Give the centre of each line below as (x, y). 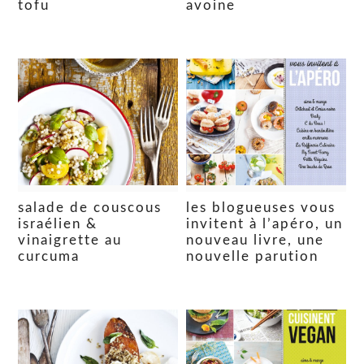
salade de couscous (90, 208)
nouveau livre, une (256, 240)
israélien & (58, 224)
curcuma (49, 257)
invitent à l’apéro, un (265, 224)
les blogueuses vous (261, 208)
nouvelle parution (253, 257)
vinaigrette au (70, 240)
